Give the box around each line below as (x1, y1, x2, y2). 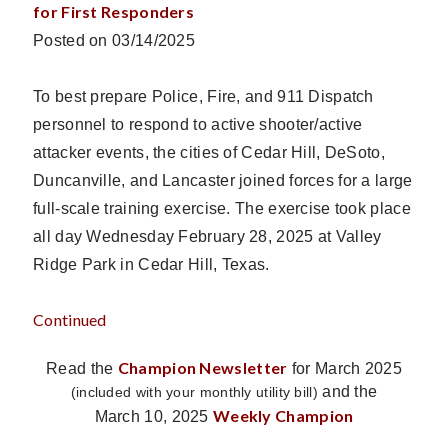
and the (322, 382, 378, 400)
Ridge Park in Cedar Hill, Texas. (33, 255, 270, 273)
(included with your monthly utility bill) (70, 383, 323, 400)
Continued (33, 309, 107, 329)
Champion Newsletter (117, 357, 288, 377)
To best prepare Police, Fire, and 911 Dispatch (33, 87, 374, 105)
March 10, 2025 (94, 407, 213, 425)
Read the (46, 359, 118, 377)
